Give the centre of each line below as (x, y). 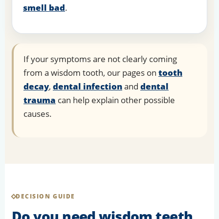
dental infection (88, 87)
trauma (40, 100)
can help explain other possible (115, 100)
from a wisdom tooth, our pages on (91, 73)
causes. (38, 114)
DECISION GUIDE (45, 197)
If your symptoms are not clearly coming (100, 59)
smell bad (44, 8)
